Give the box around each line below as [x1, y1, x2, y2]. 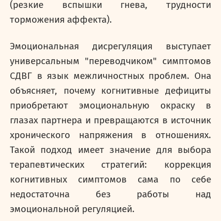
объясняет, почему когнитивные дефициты [10, 85, 211, 96]
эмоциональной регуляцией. [10, 204, 135, 215]
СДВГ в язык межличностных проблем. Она [10, 71, 211, 81]
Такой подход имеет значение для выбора [10, 145, 211, 155]
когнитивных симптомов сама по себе [10, 174, 211, 185]
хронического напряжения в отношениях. [10, 130, 211, 141]
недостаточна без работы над [10, 189, 211, 200]
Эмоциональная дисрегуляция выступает [10, 41, 211, 52]
